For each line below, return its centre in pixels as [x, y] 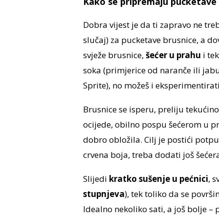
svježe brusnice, [114, 55]
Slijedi [96, 179]
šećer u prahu [173, 55]
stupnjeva [104, 194]
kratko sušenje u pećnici [158, 179]
